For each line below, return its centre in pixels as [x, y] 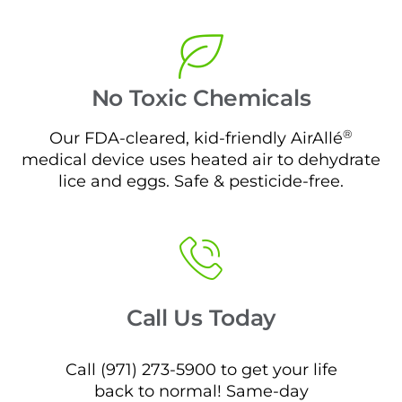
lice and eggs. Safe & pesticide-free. [201, 181]
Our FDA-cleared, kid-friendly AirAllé [196, 138]
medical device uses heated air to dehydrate [201, 160]
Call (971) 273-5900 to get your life [201, 370]
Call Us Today [201, 318]
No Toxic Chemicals [201, 98]
